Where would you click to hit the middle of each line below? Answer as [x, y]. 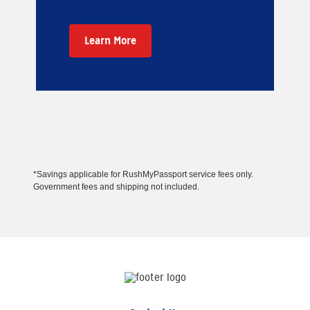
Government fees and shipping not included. [116, 186]
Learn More [110, 40]
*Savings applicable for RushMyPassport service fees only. [143, 174]
